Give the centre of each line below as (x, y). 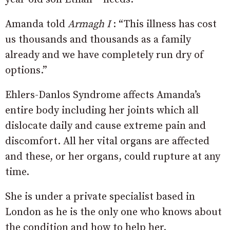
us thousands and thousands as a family (98, 40)
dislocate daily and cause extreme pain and (106, 126)
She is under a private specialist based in (100, 197)
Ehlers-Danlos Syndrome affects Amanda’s (103, 95)
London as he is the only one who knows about (113, 213)
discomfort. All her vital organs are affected (107, 142)
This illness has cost (170, 25)
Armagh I (89, 25)
